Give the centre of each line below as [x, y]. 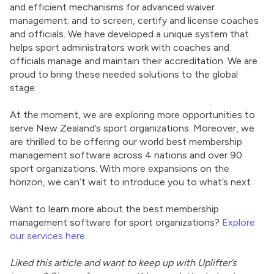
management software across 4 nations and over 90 [126, 155]
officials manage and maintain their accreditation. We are [134, 61]
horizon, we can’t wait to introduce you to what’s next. [131, 182]
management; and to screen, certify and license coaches [134, 21]
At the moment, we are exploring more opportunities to [132, 115]
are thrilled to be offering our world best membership [126, 142]
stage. [23, 88]
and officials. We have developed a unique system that [129, 34]
